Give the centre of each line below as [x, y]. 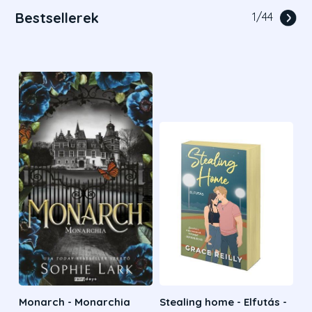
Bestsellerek [57, 18]
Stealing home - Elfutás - [223, 302]
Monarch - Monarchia [75, 302]
